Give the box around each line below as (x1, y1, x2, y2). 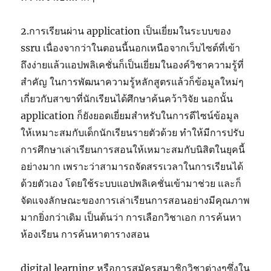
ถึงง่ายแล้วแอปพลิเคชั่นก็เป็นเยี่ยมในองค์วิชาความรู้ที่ (21, 59, 244, 71)
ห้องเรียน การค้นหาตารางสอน (21, 228, 150, 241)
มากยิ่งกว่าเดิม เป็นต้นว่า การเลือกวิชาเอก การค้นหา (21, 211, 242, 224)
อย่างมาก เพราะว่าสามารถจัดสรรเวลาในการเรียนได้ (21, 160, 244, 173)
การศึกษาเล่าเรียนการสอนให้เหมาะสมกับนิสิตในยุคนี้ (21, 143, 246, 156)
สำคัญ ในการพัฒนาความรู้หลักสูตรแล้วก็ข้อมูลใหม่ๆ (21, 76, 244, 88)
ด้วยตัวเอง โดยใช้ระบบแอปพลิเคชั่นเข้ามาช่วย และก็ (21, 177, 242, 190)
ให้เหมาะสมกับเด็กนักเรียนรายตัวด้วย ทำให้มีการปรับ (21, 126, 245, 139)
